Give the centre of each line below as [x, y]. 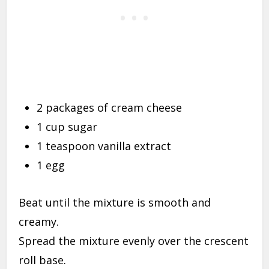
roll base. [43, 260]
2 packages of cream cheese [110, 108]
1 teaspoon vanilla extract [104, 146]
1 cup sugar [67, 127]
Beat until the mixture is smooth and [115, 203]
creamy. [39, 222]
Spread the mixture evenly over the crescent [134, 241]
